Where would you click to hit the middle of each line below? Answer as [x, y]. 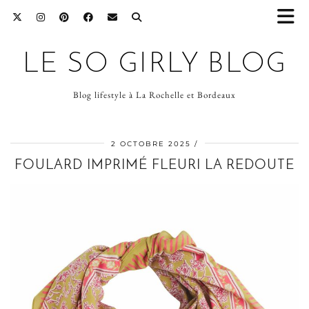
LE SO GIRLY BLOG [154, 65]
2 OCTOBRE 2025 [151, 144]
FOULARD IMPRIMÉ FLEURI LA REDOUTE [154, 166]
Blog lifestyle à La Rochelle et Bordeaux [154, 95]
